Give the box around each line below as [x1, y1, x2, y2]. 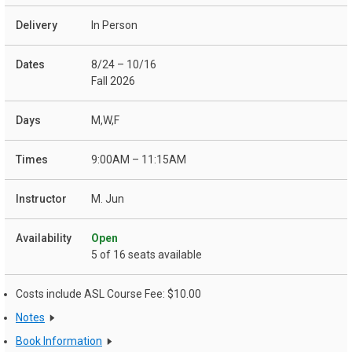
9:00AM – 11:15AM [91, 153, 186, 167]
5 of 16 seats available [91, 248, 202, 262]
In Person [91, 19, 137, 32]
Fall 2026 [91, 75, 135, 88]
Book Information [16, 334, 102, 347]
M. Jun [91, 192, 124, 206]
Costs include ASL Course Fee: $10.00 [16, 288, 201, 301]
